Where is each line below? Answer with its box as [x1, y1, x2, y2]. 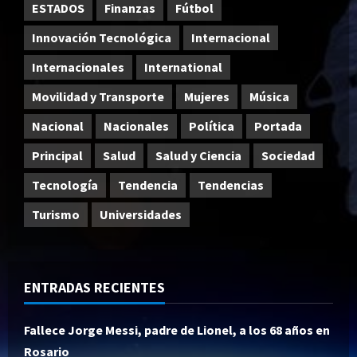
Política [189, 118, 234, 135]
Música [249, 88, 289, 105]
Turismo [32, 206, 80, 223]
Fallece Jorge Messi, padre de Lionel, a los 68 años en [24, 321, 330, 338]
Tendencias [198, 177, 264, 194]
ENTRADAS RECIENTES [24, 277, 165, 296]
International [144, 59, 222, 76]
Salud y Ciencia [155, 147, 241, 164]
